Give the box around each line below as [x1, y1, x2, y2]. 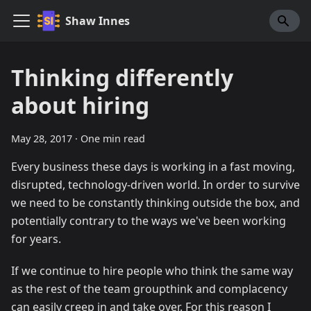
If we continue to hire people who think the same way [11, 263, 293, 278]
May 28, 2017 [11, 132, 72, 145]
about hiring [11, 90, 149, 120]
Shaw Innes [65, 13, 130, 28]
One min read [81, 132, 145, 145]
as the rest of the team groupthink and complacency [11, 281, 287, 296]
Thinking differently [11, 62, 233, 92]
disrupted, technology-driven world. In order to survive [11, 177, 300, 192]
